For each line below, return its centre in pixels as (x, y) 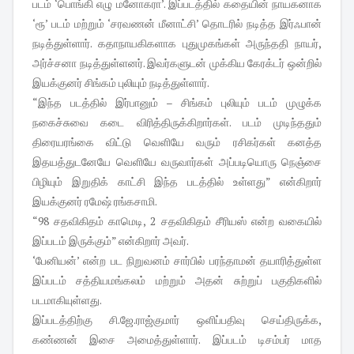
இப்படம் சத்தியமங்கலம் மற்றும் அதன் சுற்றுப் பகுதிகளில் (177, 281)
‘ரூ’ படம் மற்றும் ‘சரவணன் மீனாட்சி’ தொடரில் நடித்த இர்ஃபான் (177, 24)
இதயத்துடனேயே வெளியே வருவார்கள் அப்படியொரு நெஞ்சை (177, 162)
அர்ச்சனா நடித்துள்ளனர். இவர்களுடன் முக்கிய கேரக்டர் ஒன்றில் (177, 63)
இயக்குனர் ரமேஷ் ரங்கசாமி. (95, 201)
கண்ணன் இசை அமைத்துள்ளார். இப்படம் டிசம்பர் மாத (177, 340)
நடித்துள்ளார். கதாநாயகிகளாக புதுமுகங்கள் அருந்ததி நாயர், (177, 43)
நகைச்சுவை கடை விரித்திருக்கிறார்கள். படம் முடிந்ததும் (177, 122)
